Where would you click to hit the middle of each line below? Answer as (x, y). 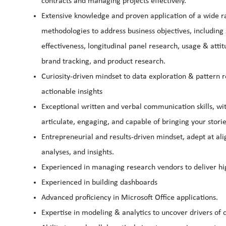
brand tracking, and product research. (103, 61)
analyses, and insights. (78, 152)
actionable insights (72, 92)
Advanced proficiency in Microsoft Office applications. (130, 197)
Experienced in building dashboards (99, 182)
